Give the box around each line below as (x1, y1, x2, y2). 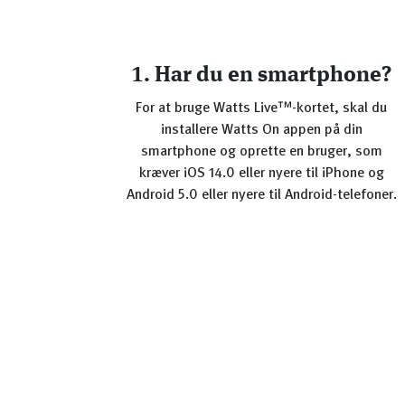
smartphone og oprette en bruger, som (140, 145, 382, 159)
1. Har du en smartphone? (131, 65, 392, 87)
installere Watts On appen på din (160, 123, 363, 137)
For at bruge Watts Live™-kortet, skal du (136, 101, 388, 116)
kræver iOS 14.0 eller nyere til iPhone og (138, 166, 384, 181)
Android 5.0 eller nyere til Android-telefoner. (126, 188, 397, 202)
